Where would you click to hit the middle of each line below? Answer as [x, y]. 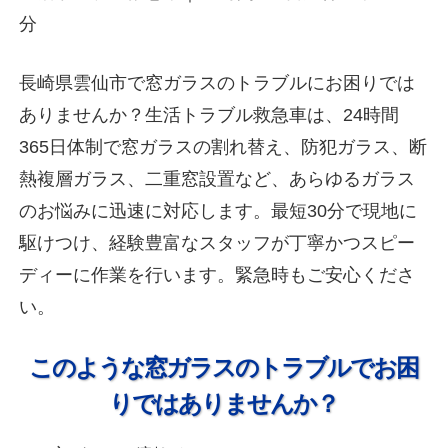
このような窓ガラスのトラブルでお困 [224, 367]
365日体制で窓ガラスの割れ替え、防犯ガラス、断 [223, 146]
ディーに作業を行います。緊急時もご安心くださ [217, 274]
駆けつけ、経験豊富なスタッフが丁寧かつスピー [217, 242]
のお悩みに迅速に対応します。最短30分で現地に [218, 210]
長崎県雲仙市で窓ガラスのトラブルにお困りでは [217, 82]
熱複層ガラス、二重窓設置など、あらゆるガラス [217, 178]
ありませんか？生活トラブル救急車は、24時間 [209, 114]
